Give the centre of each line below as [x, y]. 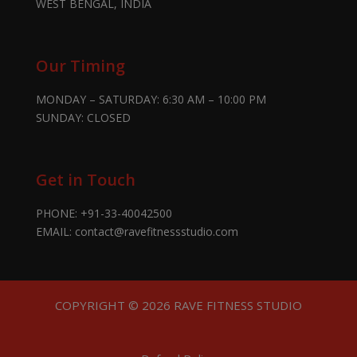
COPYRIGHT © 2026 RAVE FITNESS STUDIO [178, 305]
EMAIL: [55, 231]
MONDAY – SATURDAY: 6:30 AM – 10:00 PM [151, 99]
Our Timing [80, 65]
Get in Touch [85, 179]
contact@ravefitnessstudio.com [156, 231]
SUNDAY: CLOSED [83, 117]
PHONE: [58, 213]
